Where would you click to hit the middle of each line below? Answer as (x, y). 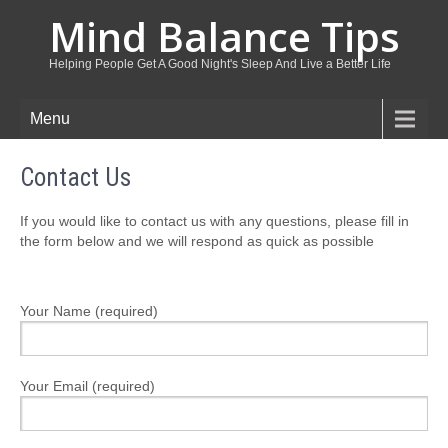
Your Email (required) (87, 386)
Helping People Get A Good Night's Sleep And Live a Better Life (219, 64)
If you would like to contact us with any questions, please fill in (214, 221)
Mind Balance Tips (224, 36)
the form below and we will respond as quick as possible (197, 241)
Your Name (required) (89, 311)
